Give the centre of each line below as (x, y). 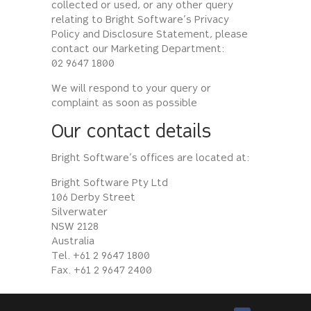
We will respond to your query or (131, 90)
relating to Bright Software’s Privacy (140, 21)
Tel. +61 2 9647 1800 (101, 257)
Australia (73, 242)
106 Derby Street (93, 199)
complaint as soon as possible (124, 104)
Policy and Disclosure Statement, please (150, 35)
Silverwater (79, 213)
